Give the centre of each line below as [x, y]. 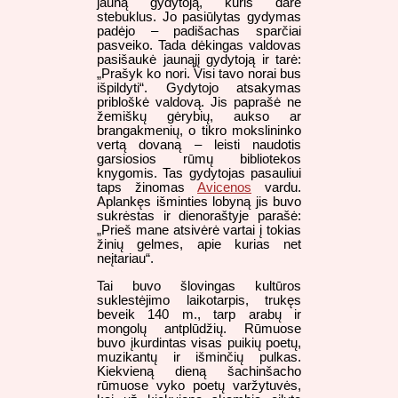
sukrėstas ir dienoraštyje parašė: [199, 216]
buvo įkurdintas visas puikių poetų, [199, 342]
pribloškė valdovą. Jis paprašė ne [199, 103]
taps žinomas [147, 188]
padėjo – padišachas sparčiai [199, 32]
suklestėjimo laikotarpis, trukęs [199, 300]
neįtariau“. [125, 259]
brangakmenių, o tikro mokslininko [199, 131]
